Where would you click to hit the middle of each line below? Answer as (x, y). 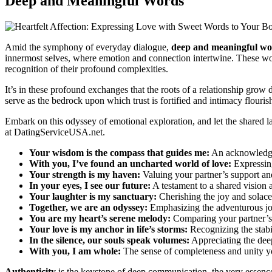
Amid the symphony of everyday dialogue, (88, 47)
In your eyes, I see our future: (90, 186)
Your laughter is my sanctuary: (93, 197)
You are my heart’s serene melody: (100, 219)
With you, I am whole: (75, 251)
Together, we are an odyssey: (88, 208)
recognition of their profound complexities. (87, 69)
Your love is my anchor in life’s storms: (108, 229)
